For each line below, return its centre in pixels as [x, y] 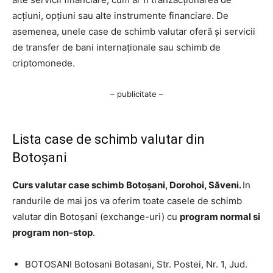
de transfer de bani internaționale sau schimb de [116, 47]
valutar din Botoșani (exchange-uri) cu [96, 216]
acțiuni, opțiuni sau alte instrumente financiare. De [120, 15]
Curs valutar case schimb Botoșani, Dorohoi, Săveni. [127, 185]
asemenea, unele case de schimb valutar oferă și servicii [134, 31]
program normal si [220, 216]
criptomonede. [44, 63]
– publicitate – [136, 94]
